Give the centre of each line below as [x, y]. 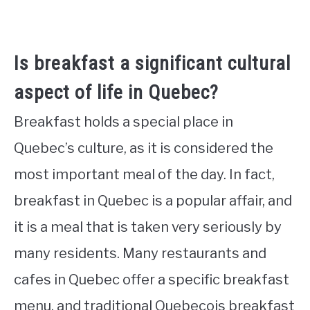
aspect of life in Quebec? [116, 93]
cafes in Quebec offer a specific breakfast [152, 280]
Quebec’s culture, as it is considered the [144, 148]
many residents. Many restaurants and [140, 254]
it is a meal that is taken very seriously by [148, 227]
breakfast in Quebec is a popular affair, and [153, 201]
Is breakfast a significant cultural [152, 64]
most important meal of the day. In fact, [144, 175]
